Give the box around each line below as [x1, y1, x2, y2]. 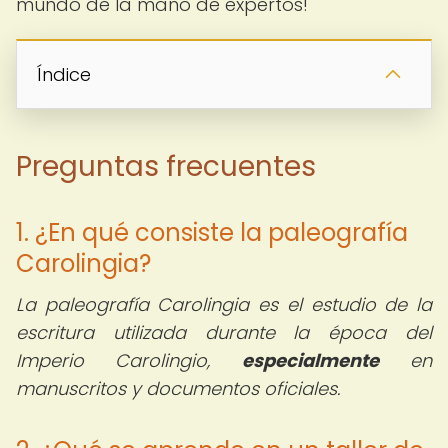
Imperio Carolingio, [16, 348, 242, 373]
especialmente [241, 348, 379, 373]
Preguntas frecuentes [16, 147, 316, 186]
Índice [37, 62, 91, 87]
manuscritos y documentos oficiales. [16, 376, 340, 401]
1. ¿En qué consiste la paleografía [16, 216, 408, 249]
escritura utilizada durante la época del [16, 320, 432, 345]
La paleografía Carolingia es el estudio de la [16, 292, 432, 317]
